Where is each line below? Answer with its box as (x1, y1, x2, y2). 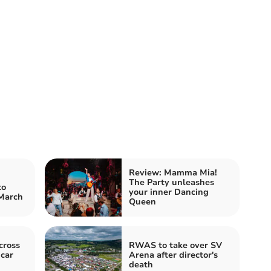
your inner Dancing (129, 186, 209, 198)
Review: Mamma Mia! (129, 166, 217, 178)
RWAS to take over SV (129, 239, 222, 251)
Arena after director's (129, 249, 218, 261)
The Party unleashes (129, 176, 214, 188)
